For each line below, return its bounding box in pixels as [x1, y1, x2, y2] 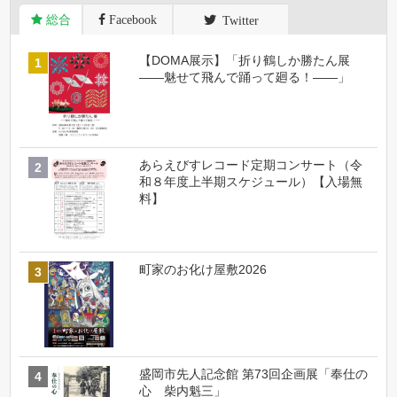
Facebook [105, 12, 158, 26]
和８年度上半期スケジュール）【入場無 [139, 174, 363, 189]
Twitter [215, 12, 259, 26]
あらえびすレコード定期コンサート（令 [139, 157, 363, 172]
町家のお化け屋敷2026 [139, 261, 268, 276]
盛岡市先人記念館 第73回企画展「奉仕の [139, 366, 369, 381]
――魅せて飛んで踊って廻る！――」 [139, 69, 351, 84]
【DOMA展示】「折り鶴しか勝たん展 [139, 52, 363, 67]
